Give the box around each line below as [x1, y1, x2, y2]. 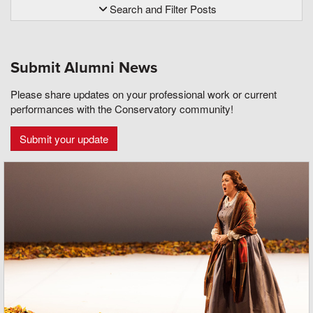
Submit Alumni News [10, 58, 158, 77]
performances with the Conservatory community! [10, 101, 233, 116]
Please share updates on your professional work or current [10, 86, 277, 101]
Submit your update [20, 131, 108, 146]
